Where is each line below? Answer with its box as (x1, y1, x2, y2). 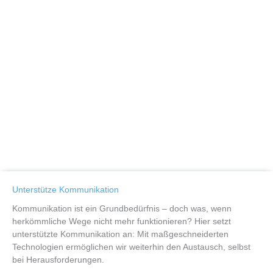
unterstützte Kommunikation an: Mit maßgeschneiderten (12, 229, 229, 239)
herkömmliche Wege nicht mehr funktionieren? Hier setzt (12, 216, 231, 226)
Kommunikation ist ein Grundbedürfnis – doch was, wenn (12, 204, 232, 213)
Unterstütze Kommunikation (12, 185, 119, 195)
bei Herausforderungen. (12, 255, 104, 264)
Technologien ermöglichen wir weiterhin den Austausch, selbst (12, 242, 250, 252)
